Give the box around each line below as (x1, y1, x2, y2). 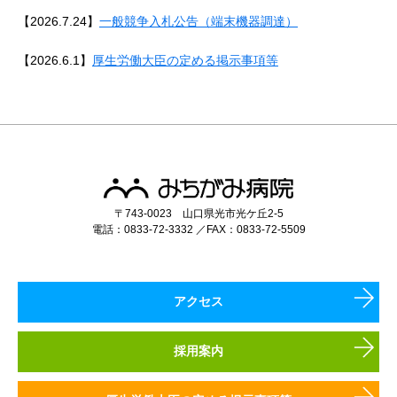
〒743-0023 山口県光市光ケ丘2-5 (113, 206, 284, 220)
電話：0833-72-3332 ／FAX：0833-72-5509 (91, 222, 306, 236)
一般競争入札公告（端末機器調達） (99, 13, 298, 28)
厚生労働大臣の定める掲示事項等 (92, 52, 278, 67)
